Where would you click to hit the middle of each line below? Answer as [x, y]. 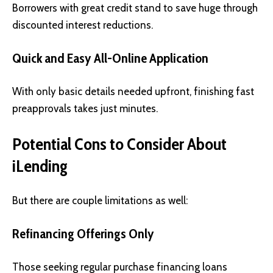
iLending [40, 165]
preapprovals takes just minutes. [85, 109]
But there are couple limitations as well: [100, 201]
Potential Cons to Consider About [119, 144]
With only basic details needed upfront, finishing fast [133, 92]
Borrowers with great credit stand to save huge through [135, 8]
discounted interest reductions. [83, 25]
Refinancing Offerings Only [83, 233]
